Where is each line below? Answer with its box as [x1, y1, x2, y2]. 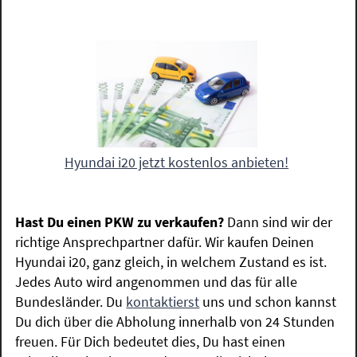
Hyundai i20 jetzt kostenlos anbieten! [65, 152, 289, 171]
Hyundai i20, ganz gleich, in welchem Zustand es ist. [15, 252, 328, 271]
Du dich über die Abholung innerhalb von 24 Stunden [15, 312, 335, 331]
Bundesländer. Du [15, 292, 127, 311]
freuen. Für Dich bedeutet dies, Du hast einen [15, 331, 286, 351]
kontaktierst [126, 292, 200, 311]
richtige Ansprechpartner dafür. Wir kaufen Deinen [15, 232, 315, 251]
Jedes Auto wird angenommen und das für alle [15, 272, 298, 291]
